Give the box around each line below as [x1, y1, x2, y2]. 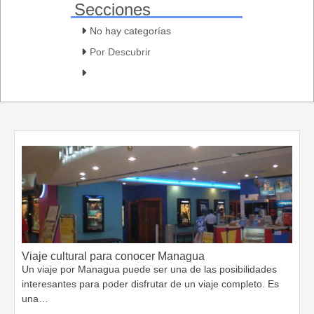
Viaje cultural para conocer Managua [22, 250, 205, 262]
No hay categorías [90, 25, 171, 36]
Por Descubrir [90, 46, 151, 57]
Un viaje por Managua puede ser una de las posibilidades [22, 264, 277, 275]
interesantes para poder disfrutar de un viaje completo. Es [22, 278, 279, 289]
